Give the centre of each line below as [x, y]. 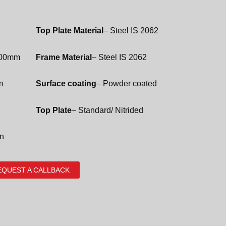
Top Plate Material [70, 31]
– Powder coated [127, 84]
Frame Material [64, 57]
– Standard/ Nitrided [107, 110]
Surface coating [66, 84]
